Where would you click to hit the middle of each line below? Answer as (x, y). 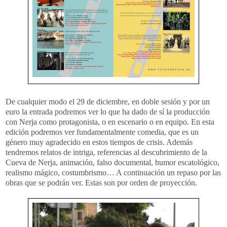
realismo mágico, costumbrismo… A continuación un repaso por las (113, 172)
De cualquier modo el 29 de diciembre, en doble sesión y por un (108, 101)
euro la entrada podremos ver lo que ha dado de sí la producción (108, 111)
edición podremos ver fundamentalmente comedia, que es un (102, 132)
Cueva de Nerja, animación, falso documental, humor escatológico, (112, 162)
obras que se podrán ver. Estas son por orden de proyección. (101, 182)
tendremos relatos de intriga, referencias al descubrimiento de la (106, 152)
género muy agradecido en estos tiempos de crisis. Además (99, 142)
